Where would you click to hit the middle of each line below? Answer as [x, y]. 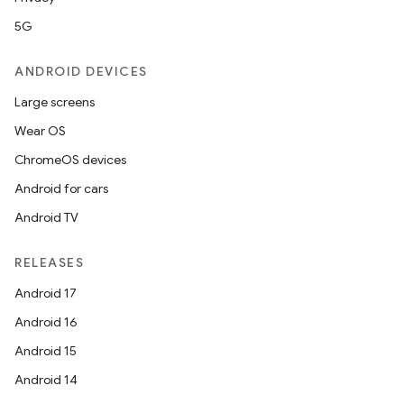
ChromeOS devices [70, 160]
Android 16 [46, 322]
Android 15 [46, 351]
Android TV [46, 217]
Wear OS [40, 131]
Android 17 [46, 293]
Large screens [55, 102]
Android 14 [46, 380]
